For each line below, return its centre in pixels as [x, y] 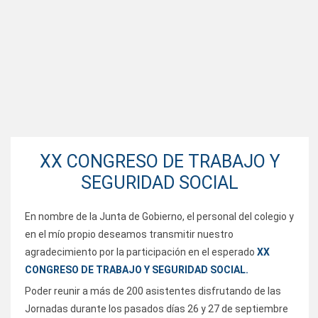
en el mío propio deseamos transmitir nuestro [129, 234]
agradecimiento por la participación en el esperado [141, 252]
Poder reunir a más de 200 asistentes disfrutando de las [153, 291]
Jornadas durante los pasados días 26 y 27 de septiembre [157, 308]
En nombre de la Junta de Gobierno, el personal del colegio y [159, 216]
